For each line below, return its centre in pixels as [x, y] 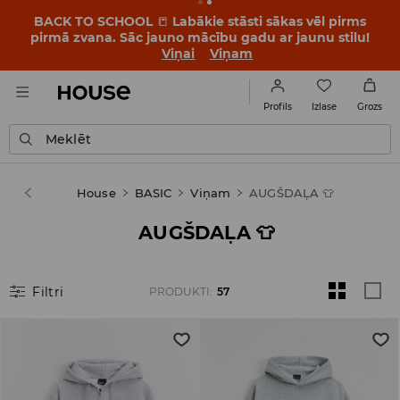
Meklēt [68, 139]
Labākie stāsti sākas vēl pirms [267, 21]
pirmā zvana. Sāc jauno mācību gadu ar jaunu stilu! [200, 37]
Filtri [48, 292]
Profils [278, 107]
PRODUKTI [179, 292]
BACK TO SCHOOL [95, 21]
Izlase [324, 106]
